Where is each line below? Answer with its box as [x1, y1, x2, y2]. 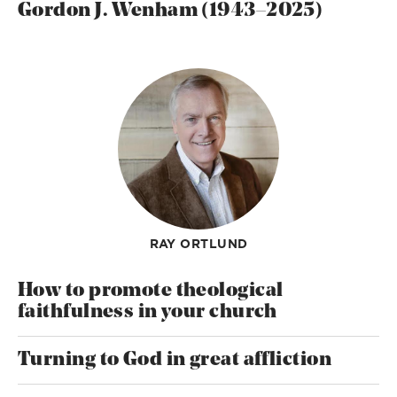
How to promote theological [18, 280, 284, 301]
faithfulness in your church [18, 301, 277, 323]
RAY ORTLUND [149, 235, 248, 253]
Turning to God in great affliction [18, 349, 331, 370]
